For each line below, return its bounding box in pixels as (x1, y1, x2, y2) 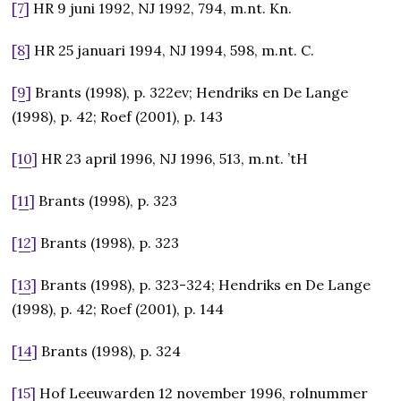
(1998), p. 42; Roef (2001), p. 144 (12, 300, 225, 319)
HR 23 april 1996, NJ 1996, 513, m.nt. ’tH (38, 149, 309, 168)
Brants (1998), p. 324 (38, 342, 182, 361)
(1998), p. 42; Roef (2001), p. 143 (12, 107, 224, 126)
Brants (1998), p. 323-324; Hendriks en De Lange (37, 276, 371, 294)
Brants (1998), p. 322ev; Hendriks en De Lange (31, 83, 349, 102)
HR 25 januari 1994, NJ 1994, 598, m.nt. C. (30, 41, 315, 60)
